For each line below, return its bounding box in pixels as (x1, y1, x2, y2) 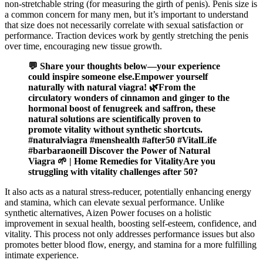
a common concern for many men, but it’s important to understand (5, 9, 248, 20)
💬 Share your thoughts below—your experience (28, 61, 220, 72)
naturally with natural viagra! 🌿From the (28, 82, 195, 93)
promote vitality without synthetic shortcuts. (28, 124, 203, 135)
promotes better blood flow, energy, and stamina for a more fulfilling (5, 240, 257, 250)
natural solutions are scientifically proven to (28, 114, 201, 124)
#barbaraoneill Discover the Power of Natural (28, 146, 210, 156)
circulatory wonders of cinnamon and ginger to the (28, 93, 230, 103)
